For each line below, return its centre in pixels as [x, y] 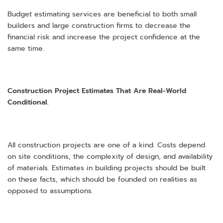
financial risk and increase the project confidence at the [104, 37]
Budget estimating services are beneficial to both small [102, 14]
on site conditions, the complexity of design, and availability [110, 156]
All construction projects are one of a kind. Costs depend [106, 145]
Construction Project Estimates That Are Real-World [97, 91]
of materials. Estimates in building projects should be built [107, 168]
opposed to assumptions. [50, 191]
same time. [26, 48]
